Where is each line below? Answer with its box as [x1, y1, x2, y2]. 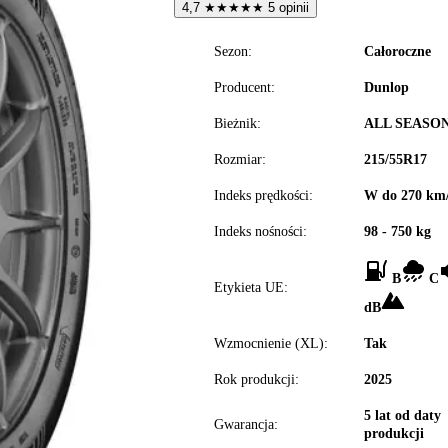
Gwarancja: [214, 417, 278, 432]
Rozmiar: [214, 152, 266, 167]
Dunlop [364, 80, 409, 95]
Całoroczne [364, 44, 431, 59]
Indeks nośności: [214, 224, 307, 239]
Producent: [214, 80, 275, 95]
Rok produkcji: [214, 372, 299, 387]
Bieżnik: [214, 116, 261, 131]
